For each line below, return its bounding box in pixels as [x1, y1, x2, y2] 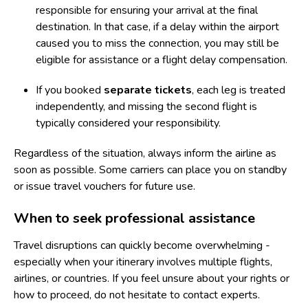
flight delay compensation [162, 52, 285, 67]
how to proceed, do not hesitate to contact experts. [14, 287, 260, 302]
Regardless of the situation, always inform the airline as [14, 146, 276, 161]
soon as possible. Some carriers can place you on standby [14, 162, 287, 177]
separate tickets [104, 82, 192, 98]
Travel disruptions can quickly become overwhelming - [14, 238, 270, 253]
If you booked [36, 82, 104, 98]
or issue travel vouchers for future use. [14, 179, 195, 194]
